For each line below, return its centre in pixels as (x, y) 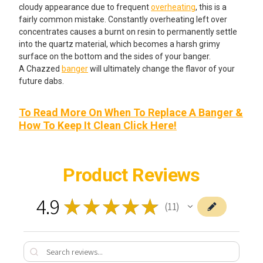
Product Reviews (131, 175)
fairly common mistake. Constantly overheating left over (123, 19)
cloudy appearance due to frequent (85, 7)
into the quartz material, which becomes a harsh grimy (119, 44)
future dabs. (41, 81)
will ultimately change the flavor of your (161, 68)
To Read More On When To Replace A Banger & (131, 112)
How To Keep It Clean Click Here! (98, 125)
